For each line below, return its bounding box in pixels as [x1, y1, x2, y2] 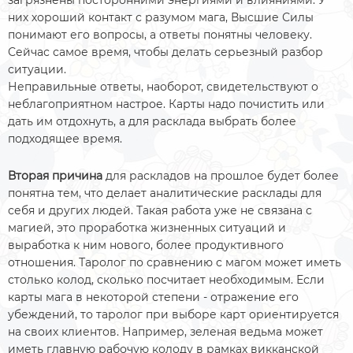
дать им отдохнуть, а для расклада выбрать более [8, 114, 296, 128]
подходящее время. [8, 132, 125, 146]
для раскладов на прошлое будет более [102, 169, 339, 183]
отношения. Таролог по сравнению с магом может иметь [8, 255, 341, 269]
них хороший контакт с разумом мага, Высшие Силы [8, 10, 314, 24]
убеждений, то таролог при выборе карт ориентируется [8, 307, 339, 321]
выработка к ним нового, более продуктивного [8, 238, 284, 252]
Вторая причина [8, 169, 102, 183]
